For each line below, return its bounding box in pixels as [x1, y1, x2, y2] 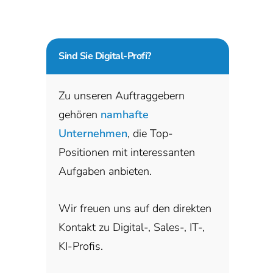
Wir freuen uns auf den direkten [58, 200, 211, 216]
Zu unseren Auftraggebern [58, 88, 185, 103]
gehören [58, 107, 101, 122]
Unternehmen [58, 126, 127, 141]
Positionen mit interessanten [58, 144, 195, 160]
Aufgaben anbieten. [58, 163, 152, 179]
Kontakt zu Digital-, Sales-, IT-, [58, 219, 205, 235]
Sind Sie [58, 49, 93, 63]
